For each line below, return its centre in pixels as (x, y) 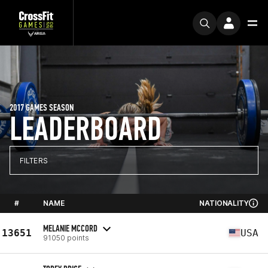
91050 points (66, 237)
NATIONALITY (224, 203)
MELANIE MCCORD (70, 228)
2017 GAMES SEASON (42, 107)
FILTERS (34, 160)
